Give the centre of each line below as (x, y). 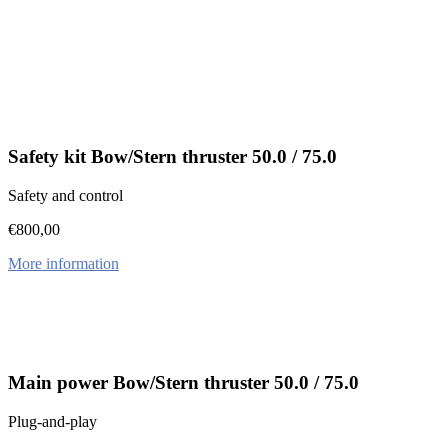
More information (63, 263)
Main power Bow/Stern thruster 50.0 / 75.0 (183, 383)
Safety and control (65, 195)
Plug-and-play (52, 422)
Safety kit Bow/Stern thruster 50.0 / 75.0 (172, 156)
